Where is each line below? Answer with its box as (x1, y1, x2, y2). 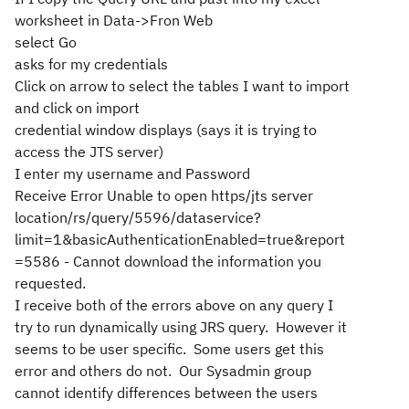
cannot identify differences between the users (15, 383, 318, 402)
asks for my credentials (15, 55, 168, 73)
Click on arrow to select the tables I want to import (15, 77, 350, 95)
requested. (15, 274, 86, 292)
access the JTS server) (15, 142, 163, 161)
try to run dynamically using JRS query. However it (15, 318, 347, 336)
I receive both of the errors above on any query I (15, 296, 333, 314)
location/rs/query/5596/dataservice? (15, 208, 261, 226)
